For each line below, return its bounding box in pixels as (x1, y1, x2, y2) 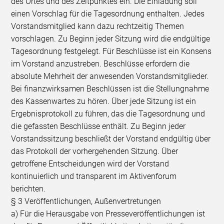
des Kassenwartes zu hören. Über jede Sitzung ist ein (11, 96, 196, 106)
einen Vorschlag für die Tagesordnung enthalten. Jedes (11, 8, 205, 18)
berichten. (11, 183, 46, 193)
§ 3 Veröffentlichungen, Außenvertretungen (11, 196, 161, 206)
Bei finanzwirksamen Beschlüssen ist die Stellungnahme (11, 83, 209, 93)
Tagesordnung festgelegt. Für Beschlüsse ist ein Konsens (11, 46, 212, 56)
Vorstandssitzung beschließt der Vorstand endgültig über (11, 133, 211, 143)
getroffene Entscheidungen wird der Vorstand (11, 158, 169, 168)
